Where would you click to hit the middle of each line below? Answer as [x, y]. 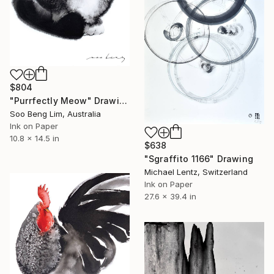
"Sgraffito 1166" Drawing [199, 158]
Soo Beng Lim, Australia [55, 114]
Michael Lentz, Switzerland [196, 172]
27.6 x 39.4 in [170, 196]
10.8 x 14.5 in [35, 139]
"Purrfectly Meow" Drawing [123, 101]
